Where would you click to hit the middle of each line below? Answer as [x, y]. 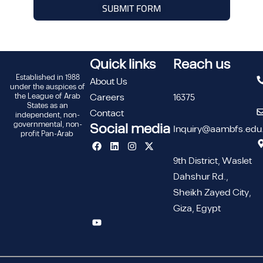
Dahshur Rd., [201, 177]
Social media [130, 129]
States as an [48, 106]
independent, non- [48, 115]
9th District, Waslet [213, 161]
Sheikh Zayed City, [213, 193]
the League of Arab [48, 96]
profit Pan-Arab [48, 134]
